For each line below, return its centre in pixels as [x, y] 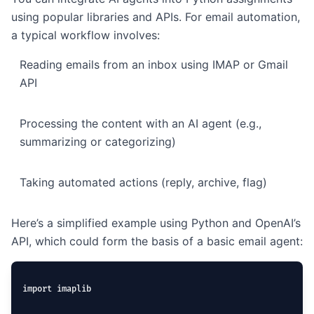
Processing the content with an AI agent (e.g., [141, 123]
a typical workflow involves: [86, 35]
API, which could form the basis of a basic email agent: [157, 241]
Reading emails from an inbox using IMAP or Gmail [154, 64]
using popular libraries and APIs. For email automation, [156, 17]
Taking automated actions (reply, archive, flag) [143, 182]
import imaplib [57, 289]
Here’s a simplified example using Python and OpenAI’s [156, 223]
